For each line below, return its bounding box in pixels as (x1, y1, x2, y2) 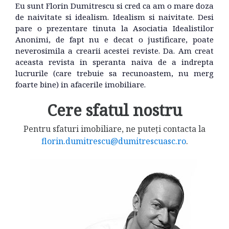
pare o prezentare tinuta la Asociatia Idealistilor (15, 22, 214, 33)
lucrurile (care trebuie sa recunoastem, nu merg (15, 67, 214, 78)
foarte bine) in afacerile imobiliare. (15, 79, 146, 89)
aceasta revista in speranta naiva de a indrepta (15, 56, 214, 67)
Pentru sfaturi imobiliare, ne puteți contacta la (24, 123, 205, 134)
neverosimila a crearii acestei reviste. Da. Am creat (15, 45, 214, 56)
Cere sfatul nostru (47, 99, 182, 121)
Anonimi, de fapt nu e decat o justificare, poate (15, 34, 214, 44)
